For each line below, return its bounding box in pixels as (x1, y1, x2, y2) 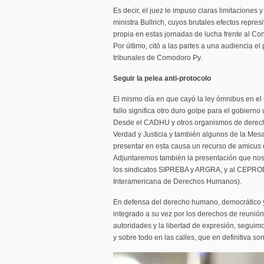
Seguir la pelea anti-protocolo (113, 74, 211, 82)
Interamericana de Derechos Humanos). (113, 177, 242, 186)
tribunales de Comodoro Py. (113, 54, 202, 62)
